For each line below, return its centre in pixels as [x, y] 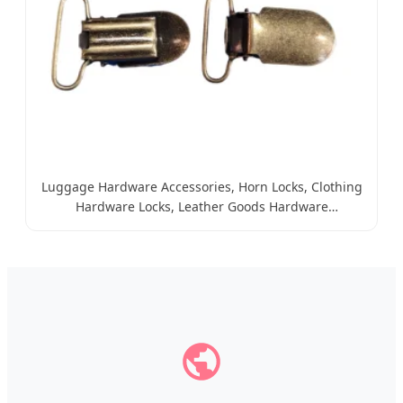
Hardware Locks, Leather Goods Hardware [201, 206]
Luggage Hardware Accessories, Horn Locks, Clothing [201, 187]
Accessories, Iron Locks [201, 226]
